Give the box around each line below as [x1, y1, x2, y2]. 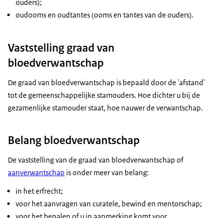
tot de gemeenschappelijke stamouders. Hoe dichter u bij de [8, 90, 200, 100]
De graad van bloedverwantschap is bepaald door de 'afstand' [8, 77, 205, 87]
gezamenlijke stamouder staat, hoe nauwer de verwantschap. [8, 103, 203, 112]
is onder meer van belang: [65, 167, 149, 177]
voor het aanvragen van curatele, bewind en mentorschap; [16, 199, 202, 208]
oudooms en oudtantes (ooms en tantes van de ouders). [16, 10, 194, 20]
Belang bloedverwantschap [8, 132, 140, 147]
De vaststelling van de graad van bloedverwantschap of [8, 155, 183, 164]
